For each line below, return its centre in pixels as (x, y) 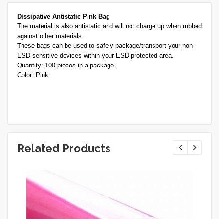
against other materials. (50, 36)
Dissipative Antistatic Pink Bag (64, 16)
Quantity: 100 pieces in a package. (66, 65)
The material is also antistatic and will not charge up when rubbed (109, 26)
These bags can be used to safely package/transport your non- (106, 45)
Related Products (64, 148)
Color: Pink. (34, 75)
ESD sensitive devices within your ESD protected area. (95, 55)
